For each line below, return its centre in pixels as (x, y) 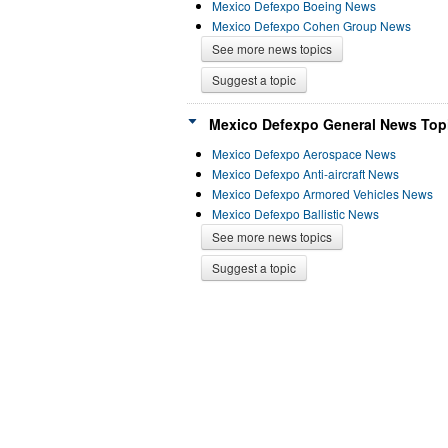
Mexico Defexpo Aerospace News (304, 153)
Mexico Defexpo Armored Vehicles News (322, 193)
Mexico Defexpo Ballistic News (295, 213)
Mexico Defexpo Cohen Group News (311, 25)
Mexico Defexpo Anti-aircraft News (305, 173)
